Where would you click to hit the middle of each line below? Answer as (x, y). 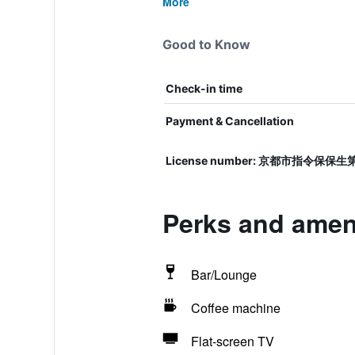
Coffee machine (235, 308)
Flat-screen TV (232, 341)
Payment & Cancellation (229, 121)
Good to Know (206, 44)
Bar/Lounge (223, 275)
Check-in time (204, 88)
